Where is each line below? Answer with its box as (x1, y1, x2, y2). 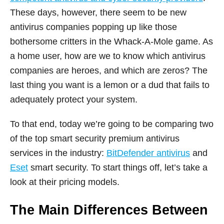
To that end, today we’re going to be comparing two (10, 118, 213, 129)
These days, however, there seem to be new (10, 7, 186, 17)
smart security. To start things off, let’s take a (28, 162, 207, 172)
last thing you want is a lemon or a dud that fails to (10, 79, 209, 90)
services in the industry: (10, 147, 106, 158)
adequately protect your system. (10, 94, 137, 104)
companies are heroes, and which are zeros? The (10, 65, 207, 75)
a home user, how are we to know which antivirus (10, 50, 205, 61)
